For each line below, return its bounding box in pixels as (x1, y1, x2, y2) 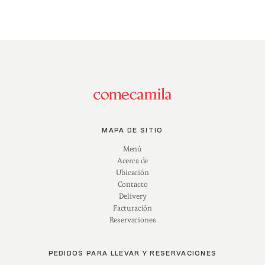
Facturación (112, 203, 153, 214)
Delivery (118, 191, 147, 202)
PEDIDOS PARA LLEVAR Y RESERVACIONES (48, 251, 217, 257)
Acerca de (117, 156, 148, 166)
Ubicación (116, 167, 149, 178)
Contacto (117, 179, 148, 190)
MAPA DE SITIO (102, 128, 163, 134)
